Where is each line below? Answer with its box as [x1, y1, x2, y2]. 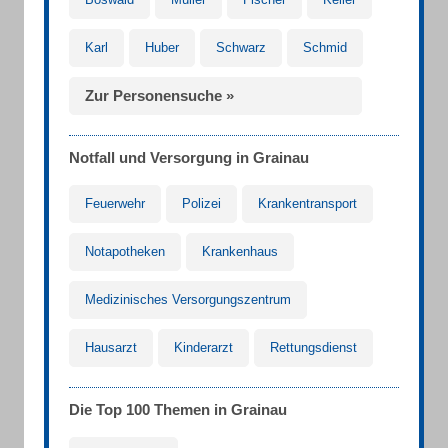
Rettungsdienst [270, 340, 357, 355]
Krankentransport [258, 196, 357, 211]
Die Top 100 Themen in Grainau [69, 401, 287, 418]
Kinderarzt [174, 340, 233, 355]
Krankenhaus [202, 244, 278, 259]
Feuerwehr [85, 196, 145, 211]
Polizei [182, 196, 221, 211]
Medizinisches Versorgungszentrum [85, 292, 291, 307]
